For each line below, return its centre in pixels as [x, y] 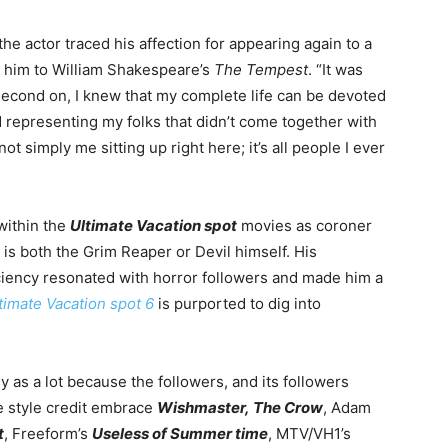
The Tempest [261, 69]
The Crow [288, 407]
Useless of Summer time [180, 433]
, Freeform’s [48, 433]
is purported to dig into [237, 303]
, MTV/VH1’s [309, 433]
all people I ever [326, 147]
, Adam [347, 407]
